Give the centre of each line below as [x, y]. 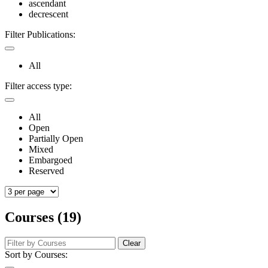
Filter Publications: [40, 34]
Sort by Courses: [36, 255]
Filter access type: [38, 86]
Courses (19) [43, 217]
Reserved [46, 170]
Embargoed [51, 160]
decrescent [48, 14]
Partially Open [56, 138]
